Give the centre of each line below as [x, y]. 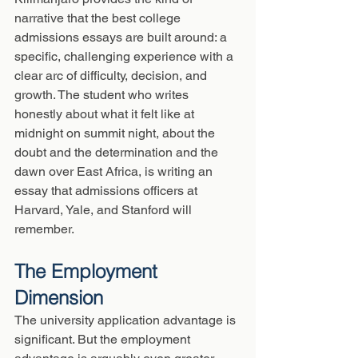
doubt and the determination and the [118, 152]
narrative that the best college [99, 18]
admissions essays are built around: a [122, 37]
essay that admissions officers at [107, 191]
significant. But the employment [104, 339]
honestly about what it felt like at [106, 114]
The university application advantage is [127, 320]
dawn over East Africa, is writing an [115, 171]
